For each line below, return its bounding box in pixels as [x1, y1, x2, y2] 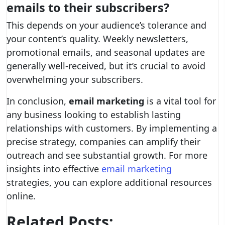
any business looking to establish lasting [7, 108, 181, 121]
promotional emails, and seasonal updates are [7, 46, 205, 58]
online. [7, 190, 36, 202]
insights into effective [7, 163, 101, 175]
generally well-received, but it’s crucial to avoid [7, 60, 205, 72]
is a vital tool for [144, 95, 216, 107]
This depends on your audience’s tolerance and [7, 19, 206, 31]
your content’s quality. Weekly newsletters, [7, 33, 188, 45]
